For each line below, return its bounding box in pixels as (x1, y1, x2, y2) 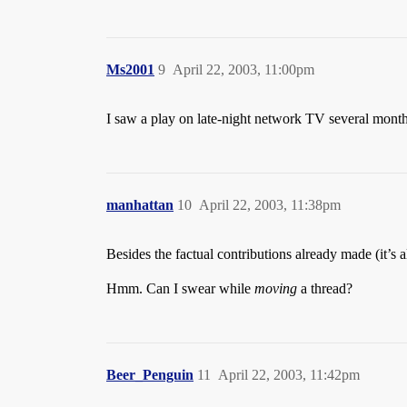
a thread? (297, 281, 352, 296)
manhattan (106, 197, 174, 213)
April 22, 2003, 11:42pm (218, 367, 360, 382)
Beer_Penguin (106, 367, 194, 382)
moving (254, 281, 297, 296)
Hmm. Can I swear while (106, 281, 254, 296)
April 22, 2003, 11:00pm (173, 62, 314, 77)
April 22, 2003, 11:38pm (199, 197, 341, 213)
